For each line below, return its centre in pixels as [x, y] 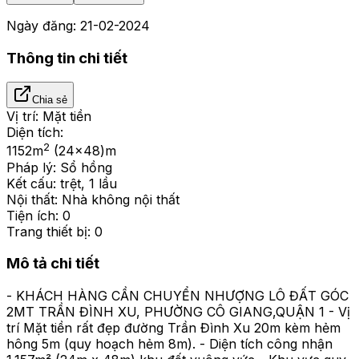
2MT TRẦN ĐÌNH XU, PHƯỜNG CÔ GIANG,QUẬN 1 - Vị [178, 312]
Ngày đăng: [43, 25]
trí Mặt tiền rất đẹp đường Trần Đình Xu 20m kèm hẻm [173, 328]
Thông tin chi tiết [67, 58]
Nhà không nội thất [121, 199]
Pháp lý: [31, 167]
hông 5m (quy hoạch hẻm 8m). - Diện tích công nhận [169, 344]
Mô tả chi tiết [53, 264]
